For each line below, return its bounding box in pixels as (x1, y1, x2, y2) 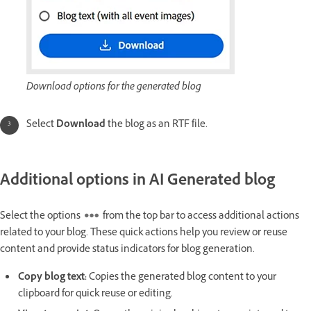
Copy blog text (18, 270, 85, 287)
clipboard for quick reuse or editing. (18, 287, 173, 303)
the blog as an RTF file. (108, 117, 208, 134)
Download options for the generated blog (26, 80, 201, 96)
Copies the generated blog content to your (89, 270, 276, 287)
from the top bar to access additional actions (99, 209, 299, 226)
